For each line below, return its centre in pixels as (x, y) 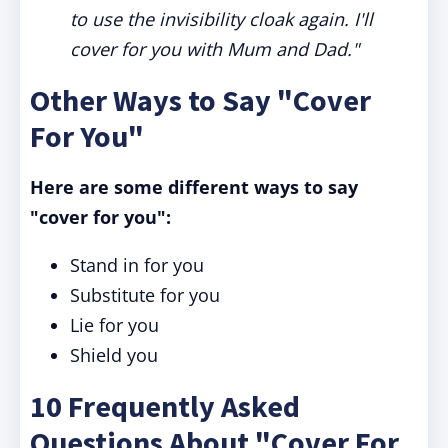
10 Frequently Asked (165, 406)
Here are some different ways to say (194, 187)
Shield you (114, 355)
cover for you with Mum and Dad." (214, 49)
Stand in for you (137, 265)
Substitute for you (145, 295)
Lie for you (114, 325)
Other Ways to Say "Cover (200, 100)
